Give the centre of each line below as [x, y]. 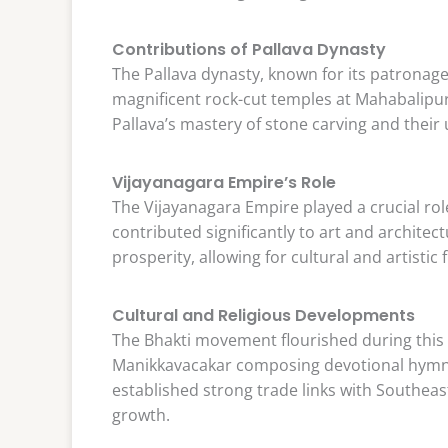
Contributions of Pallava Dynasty [249, 50]
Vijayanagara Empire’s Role [224, 182]
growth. [141, 414]
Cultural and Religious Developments [263, 315]
